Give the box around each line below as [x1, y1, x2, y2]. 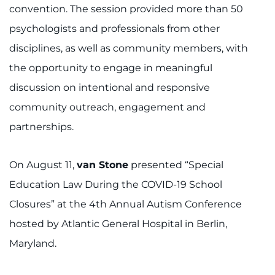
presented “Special [128, 159, 223, 171]
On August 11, [9, 159, 77, 171]
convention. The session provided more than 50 [9, 3, 243, 15]
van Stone [77, 159, 128, 171]
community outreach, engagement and [9, 101, 206, 114]
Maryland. [9, 238, 56, 250]
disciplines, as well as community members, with [9, 42, 248, 55]
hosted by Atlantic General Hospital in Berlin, [9, 218, 227, 230]
